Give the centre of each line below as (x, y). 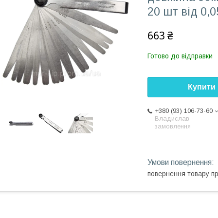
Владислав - (174, 119)
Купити (202, 87)
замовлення (173, 127)
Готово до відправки (180, 56)
